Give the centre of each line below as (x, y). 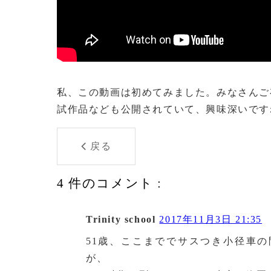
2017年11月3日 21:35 (211, 219)
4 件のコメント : (110, 183)
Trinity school (121, 219)
